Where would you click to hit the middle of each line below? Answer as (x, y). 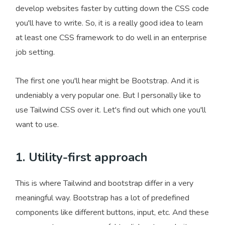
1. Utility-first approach (82, 157)
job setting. (53, 52)
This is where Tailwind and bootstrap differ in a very (104, 183)
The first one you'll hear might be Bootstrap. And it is (107, 81)
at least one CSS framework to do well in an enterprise (111, 38)
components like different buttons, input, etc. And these (112, 212)
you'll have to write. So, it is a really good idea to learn (109, 23)
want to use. (37, 125)
